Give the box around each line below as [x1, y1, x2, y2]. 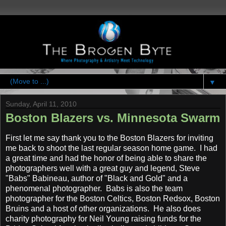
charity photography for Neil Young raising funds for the [6, 214, 201, 223]
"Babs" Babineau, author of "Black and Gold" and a [6, 174, 188, 183]
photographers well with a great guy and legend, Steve [6, 164, 200, 173]
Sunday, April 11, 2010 [6, 100, 77, 108]
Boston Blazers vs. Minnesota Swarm [6, 111, 220, 125]
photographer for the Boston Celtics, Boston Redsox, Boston [6, 194, 220, 203]
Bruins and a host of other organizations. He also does [6, 204, 201, 213]
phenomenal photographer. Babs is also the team [6, 184, 183, 193]
